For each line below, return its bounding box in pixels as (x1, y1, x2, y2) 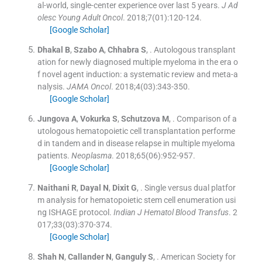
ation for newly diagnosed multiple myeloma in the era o (37, 57, 238, 67)
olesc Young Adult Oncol (37, 12, 123, 22)
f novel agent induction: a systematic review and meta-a (37, 69, 238, 79)
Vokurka (80, 113, 111, 123)
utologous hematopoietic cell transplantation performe (37, 126, 235, 136)
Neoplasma (71, 150, 112, 160)
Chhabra (107, 44, 139, 54)
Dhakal (37, 44, 63, 54)
